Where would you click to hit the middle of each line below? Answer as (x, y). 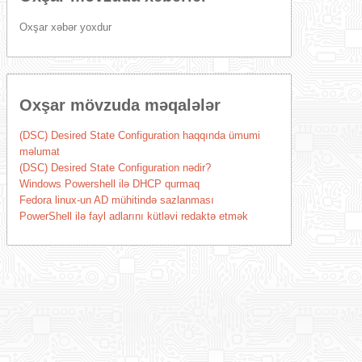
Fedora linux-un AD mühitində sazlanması (116, 200)
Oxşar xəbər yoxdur (65, 27)
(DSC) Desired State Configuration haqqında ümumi (139, 135)
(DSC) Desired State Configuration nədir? (115, 168)
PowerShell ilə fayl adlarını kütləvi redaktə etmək (133, 216)
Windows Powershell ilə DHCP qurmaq (109, 184)
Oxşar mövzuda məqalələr (120, 105)
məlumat (39, 152)
